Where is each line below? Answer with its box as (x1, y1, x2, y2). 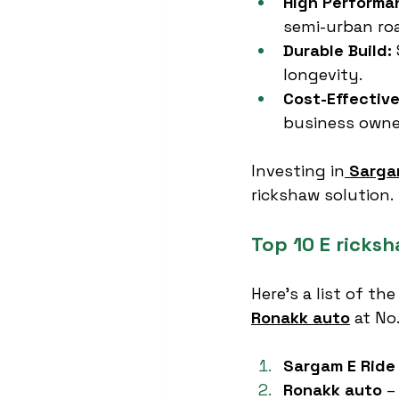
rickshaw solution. (251, 184, 394, 205)
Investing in (251, 160, 345, 181)
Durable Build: (283, 40, 392, 61)
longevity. (283, 64, 362, 85)
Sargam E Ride (283, 355, 395, 376)
